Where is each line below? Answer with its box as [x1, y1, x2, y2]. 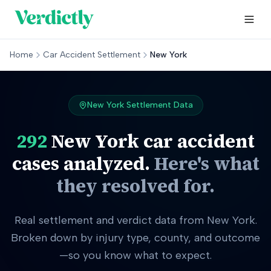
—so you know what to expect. [59, 249, 212, 262]
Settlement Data [123, 100, 193, 110]
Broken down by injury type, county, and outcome [11, 231, 260, 244]
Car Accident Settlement [43, 50, 140, 60]
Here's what [154, 151, 260, 176]
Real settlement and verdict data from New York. [14, 214, 257, 227]
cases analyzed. [11, 151, 150, 176]
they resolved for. [56, 174, 215, 198]
